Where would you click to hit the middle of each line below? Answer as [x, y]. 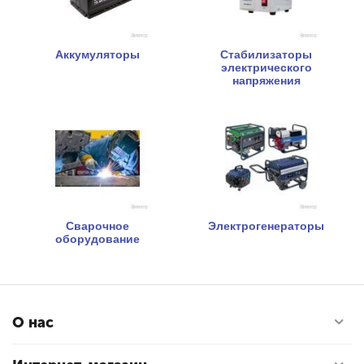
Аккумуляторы [97, 54]
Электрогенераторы [266, 225]
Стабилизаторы [266, 54]
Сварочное [97, 225]
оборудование [97, 238]
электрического [266, 67]
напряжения [266, 80]
